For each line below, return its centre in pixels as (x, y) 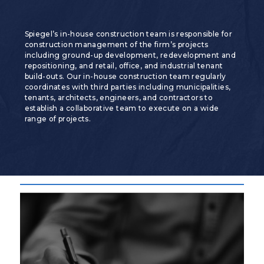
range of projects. (58, 118)
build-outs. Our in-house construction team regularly (125, 76)
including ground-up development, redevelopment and (130, 55)
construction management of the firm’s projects (116, 44)
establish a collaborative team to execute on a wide (122, 108)
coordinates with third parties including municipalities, (128, 87)
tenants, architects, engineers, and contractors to (119, 97)
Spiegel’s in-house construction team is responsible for (128, 34)
